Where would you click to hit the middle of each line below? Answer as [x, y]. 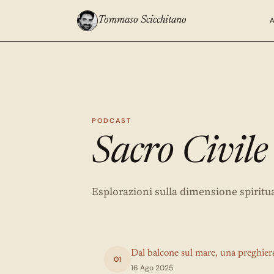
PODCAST [112, 120]
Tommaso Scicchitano [142, 20]
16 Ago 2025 [152, 268]
